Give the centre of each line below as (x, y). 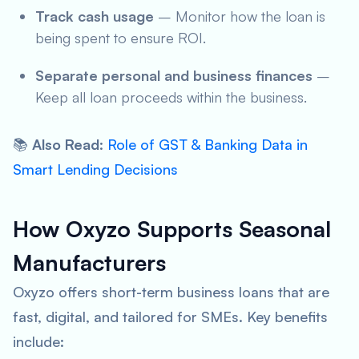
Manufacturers (89, 262)
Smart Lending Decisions (95, 169)
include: (38, 341)
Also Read (66, 144)
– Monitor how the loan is (240, 16)
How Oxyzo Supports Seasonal (172, 229)
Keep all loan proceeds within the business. (171, 97)
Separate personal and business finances (174, 75)
